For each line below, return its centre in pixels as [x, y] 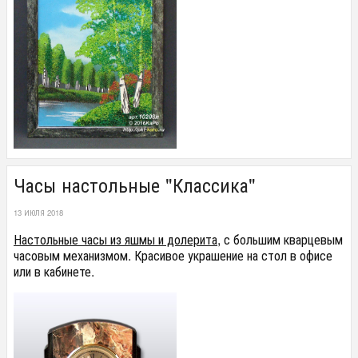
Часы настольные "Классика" [135, 184]
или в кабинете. [54, 272]
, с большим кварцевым [280, 240]
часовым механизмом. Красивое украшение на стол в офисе [173, 256]
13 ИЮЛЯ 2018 [38, 212]
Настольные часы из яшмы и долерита [115, 240]
